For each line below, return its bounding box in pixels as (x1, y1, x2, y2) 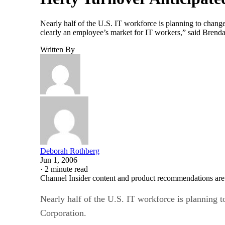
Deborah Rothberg (40, 146, 99, 155)
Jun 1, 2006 (40, 155, 77, 164)
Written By (40, 45, 75, 54)
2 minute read (45, 164, 88, 173)
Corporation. (40, 207, 86, 218)
